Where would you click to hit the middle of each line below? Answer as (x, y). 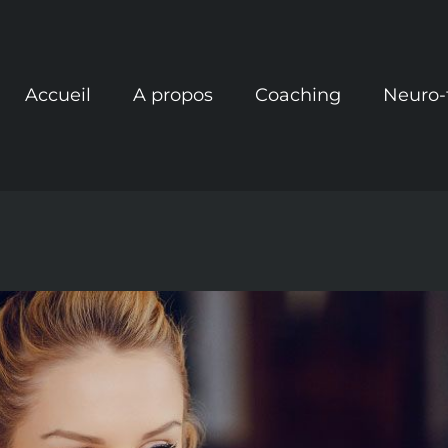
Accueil (57, 95)
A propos (172, 95)
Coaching (297, 95)
